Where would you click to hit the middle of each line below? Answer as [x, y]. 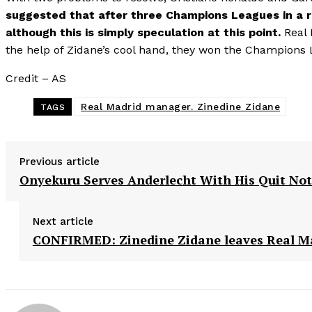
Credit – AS [36, 79]
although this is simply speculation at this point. [143, 33]
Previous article [60, 162]
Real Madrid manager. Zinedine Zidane [180, 107]
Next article [63, 222]
